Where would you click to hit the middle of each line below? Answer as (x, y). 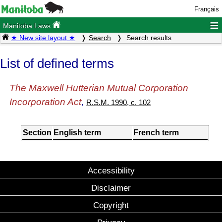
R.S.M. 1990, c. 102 (119, 103)
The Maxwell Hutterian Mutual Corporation (99, 88)
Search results (148, 38)
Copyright (111, 205)
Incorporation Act (46, 102)
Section (37, 133)
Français (206, 9)
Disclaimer (111, 188)
